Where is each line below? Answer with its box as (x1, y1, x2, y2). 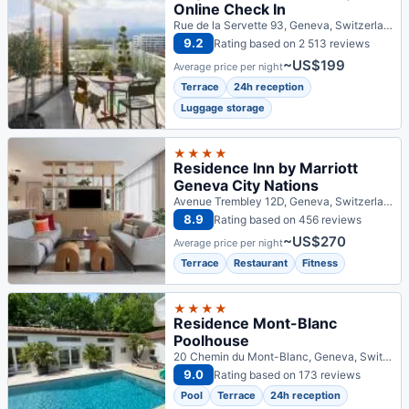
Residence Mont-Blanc (173, 314, 337, 333)
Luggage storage (181, 101, 265, 115)
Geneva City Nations (173, 176, 319, 195)
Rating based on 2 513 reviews (214, 36, 370, 50)
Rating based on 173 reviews (214, 367, 361, 382)
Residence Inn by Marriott (173, 159, 358, 178)
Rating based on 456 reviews (214, 212, 362, 226)
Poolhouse (173, 331, 249, 351)
